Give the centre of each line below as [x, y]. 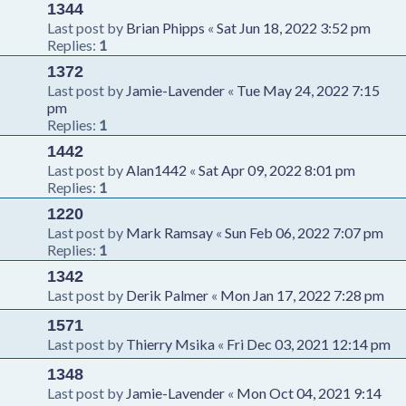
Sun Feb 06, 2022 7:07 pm [304, 232]
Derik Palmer [167, 295]
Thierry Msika [170, 343]
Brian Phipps [165, 27]
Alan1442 [156, 169]
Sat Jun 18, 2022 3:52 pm [294, 27]
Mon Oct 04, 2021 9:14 [309, 392]
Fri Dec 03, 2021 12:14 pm [309, 343]
